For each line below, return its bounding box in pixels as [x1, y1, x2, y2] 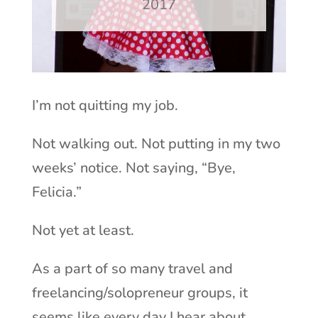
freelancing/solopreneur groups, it [31, 283, 248, 302]
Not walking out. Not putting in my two [31, 133, 280, 153]
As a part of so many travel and [31, 258, 233, 278]
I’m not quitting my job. [31, 95, 178, 115]
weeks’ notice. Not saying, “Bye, [31, 158, 236, 177]
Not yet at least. [31, 220, 134, 240]
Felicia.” [31, 182, 82, 202]
